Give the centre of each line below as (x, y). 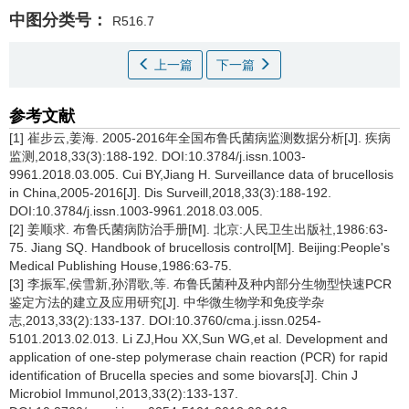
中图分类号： (58, 20)
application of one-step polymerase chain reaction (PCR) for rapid (199, 357)
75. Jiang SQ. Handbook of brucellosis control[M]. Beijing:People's (199, 247)
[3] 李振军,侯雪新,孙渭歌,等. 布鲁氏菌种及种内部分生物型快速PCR (200, 284)
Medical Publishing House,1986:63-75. (121, 266)
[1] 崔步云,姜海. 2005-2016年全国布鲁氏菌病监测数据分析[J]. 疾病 (200, 138)
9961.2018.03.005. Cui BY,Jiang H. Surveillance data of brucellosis (201, 174)
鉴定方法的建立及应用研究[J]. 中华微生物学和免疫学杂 (167, 302)
